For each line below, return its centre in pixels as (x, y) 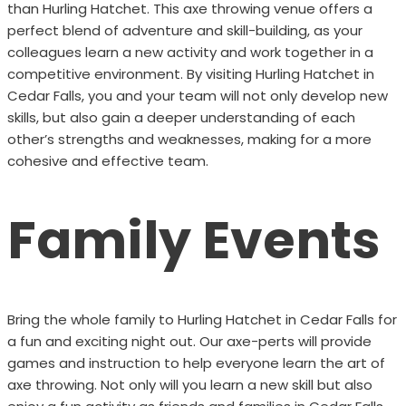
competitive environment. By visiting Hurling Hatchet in (190, 73)
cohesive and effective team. (107, 160)
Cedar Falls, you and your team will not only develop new (197, 95)
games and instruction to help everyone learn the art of (196, 362)
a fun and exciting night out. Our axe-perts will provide (189, 341)
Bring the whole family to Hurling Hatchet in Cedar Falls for (202, 319)
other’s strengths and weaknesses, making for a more (189, 139)
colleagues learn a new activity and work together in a (190, 52)
